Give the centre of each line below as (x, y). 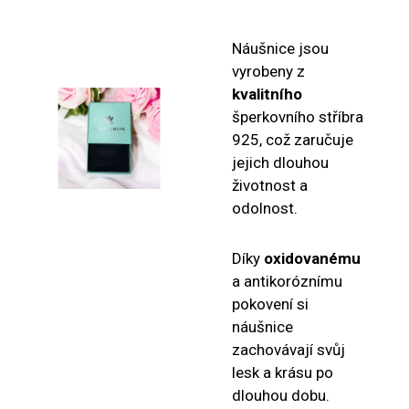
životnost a (270, 185)
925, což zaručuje (293, 140)
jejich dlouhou (280, 163)
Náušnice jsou (280, 48)
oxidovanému (312, 258)
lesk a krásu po (283, 372)
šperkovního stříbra (298, 117)
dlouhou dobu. (281, 395)
